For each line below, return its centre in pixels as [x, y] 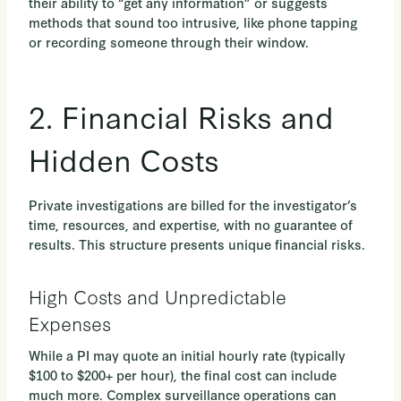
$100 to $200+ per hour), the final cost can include [183, 375]
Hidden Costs [124, 159]
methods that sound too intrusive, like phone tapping [193, 22]
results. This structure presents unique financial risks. [197, 244]
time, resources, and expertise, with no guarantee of [191, 225]
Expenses [70, 323]
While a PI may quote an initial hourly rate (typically [187, 355]
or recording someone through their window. [169, 42]
